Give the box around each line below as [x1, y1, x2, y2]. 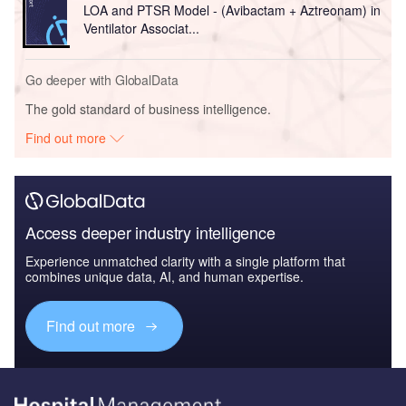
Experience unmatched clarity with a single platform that [25, 252, 345, 271]
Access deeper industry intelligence [25, 220, 275, 245]
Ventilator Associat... [82, 19, 199, 38]
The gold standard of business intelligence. [25, 100, 271, 119]
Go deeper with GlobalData [25, 71, 179, 90]
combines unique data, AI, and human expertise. [25, 267, 304, 286]
